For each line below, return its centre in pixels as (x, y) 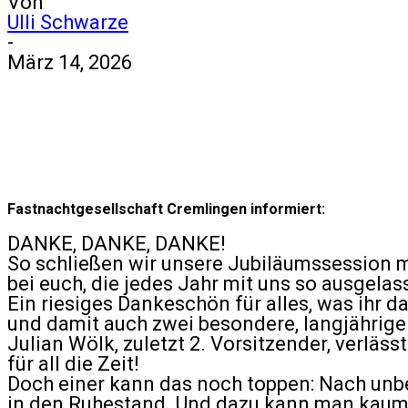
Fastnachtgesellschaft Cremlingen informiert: (166, 209)
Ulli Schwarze (68, 22)
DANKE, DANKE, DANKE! (117, 244)
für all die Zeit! (73, 364)
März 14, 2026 (70, 62)
